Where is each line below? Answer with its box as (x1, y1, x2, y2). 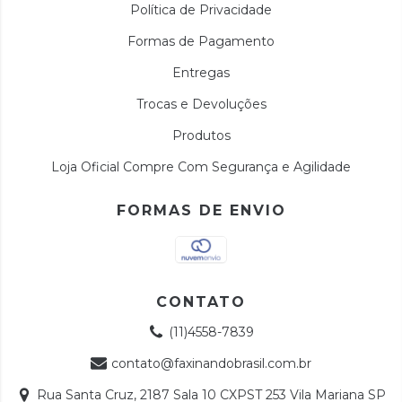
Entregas (172, 64, 230, 81)
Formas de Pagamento (127, 32, 275, 49)
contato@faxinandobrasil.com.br (111, 354, 312, 371)
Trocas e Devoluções (135, 95, 267, 112)
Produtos (171, 127, 231, 144)
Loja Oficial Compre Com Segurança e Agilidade (51, 158, 351, 175)
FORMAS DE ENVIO (116, 201, 286, 219)
